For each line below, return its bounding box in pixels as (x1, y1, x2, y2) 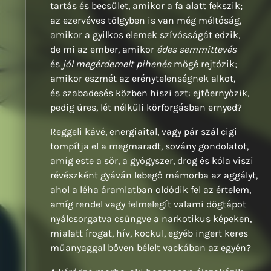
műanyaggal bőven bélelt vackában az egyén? (50, 242, 251, 254)
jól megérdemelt (62, 58, 134, 70)
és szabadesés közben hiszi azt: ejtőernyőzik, (50, 87, 249, 99)
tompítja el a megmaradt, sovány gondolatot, (50, 140, 249, 152)
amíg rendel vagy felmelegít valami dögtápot (50, 198, 246, 211)
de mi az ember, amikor (50, 44, 157, 56)
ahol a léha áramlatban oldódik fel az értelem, (50, 184, 251, 196)
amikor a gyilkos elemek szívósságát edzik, (50, 29, 240, 41)
